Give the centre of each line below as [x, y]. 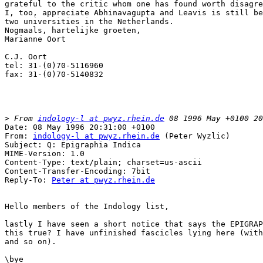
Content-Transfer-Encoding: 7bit [77, 171]
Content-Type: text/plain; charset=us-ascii [103, 163]
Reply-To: [28, 180]
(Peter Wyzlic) [195, 136]
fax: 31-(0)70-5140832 [54, 75]
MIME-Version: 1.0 [45, 154]
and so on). [33, 242]
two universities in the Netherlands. [89, 22]
